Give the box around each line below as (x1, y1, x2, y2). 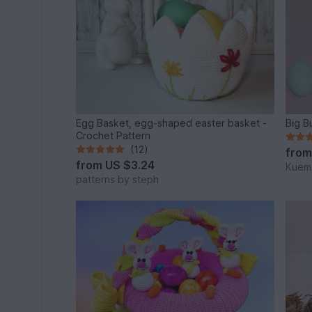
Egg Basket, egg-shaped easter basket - (76, 116, 267, 129)
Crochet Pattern (76, 129, 151, 141)
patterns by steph (76, 173, 159, 185)
